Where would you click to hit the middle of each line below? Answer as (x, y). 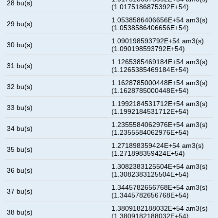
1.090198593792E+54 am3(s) (158, 41)
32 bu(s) (20, 86)
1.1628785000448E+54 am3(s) (160, 82)
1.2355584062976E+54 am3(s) (160, 124)
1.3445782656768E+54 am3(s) (160, 187)
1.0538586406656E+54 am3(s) (160, 20)
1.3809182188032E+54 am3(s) (160, 208)
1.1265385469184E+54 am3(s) (160, 62)
